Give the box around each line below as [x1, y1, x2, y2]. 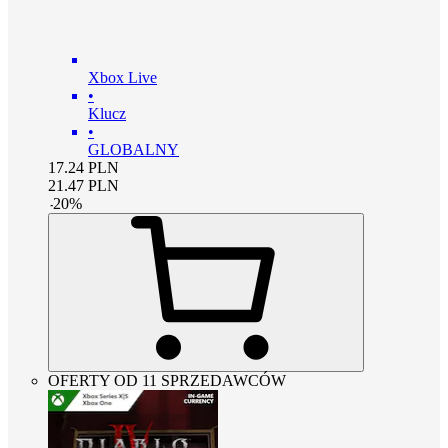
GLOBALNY [88, 141, 179, 159]
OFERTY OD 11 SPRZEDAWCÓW [48, 372, 286, 390]
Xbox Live [88, 69, 157, 87]
